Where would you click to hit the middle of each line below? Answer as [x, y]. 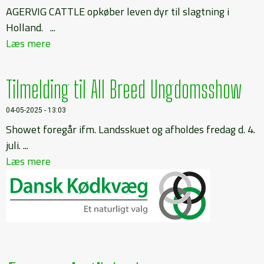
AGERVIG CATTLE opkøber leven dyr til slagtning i [118, 11]
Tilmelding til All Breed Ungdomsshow [124, 89]
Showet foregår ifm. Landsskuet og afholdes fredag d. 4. [131, 129]
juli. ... [17, 145]
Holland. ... [31, 27]
